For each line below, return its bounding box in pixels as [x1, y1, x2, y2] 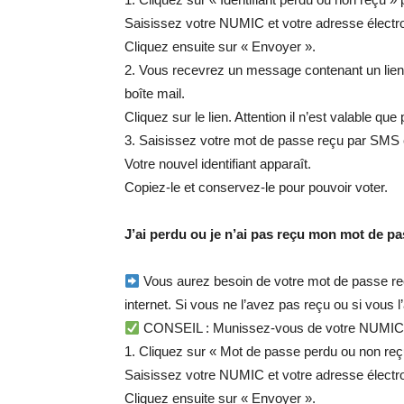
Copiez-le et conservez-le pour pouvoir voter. [124, 179, 388, 196]
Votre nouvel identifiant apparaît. [124, 156, 311, 172]
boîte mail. [124, 86, 185, 102]
